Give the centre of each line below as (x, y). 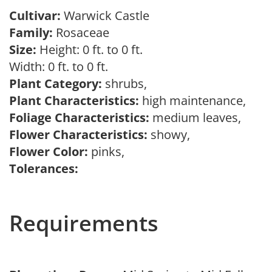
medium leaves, (198, 117)
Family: (31, 32)
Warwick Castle (110, 15)
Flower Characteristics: (78, 134)
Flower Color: (49, 151)
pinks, (109, 151)
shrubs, (127, 83)
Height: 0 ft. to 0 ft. (90, 49)
